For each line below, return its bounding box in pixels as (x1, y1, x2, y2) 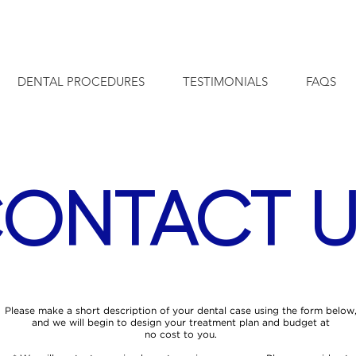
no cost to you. (144, 331, 217, 339)
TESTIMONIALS (183, 74, 268, 89)
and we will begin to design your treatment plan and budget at (31, 319, 330, 327)
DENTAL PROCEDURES (17, 74, 145, 89)
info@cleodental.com (11, 9, 118, 23)
